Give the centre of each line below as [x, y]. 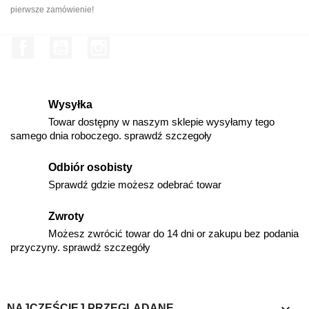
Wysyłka [70, 104]
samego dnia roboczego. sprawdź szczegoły [111, 135]
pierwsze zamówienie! [52, 9]
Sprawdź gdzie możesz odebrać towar [135, 184]
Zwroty [66, 216]
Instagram [133, 43]
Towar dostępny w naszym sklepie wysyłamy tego [161, 121]
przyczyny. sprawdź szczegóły [80, 247]
